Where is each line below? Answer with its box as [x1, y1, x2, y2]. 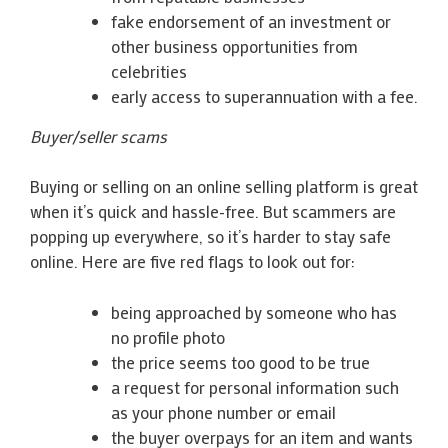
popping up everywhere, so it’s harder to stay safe [30, 225, 391, 247]
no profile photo [111, 325, 225, 348]
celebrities [111, 59, 187, 82]
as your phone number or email [111, 400, 336, 423]
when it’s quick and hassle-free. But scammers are [30, 200, 396, 222]
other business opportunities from [111, 34, 358, 57]
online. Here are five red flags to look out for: [30, 250, 355, 272]
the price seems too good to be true [111, 350, 370, 373]
